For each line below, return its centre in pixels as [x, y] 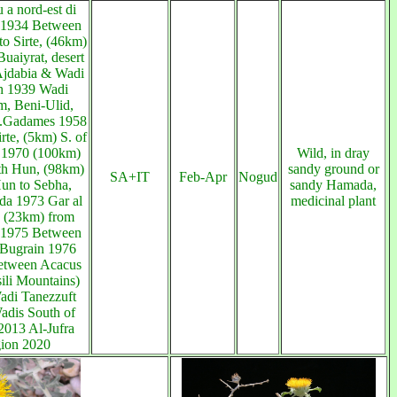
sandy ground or [333, 169]
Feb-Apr [202, 177]
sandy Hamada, [333, 185]
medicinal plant [333, 201]
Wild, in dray [333, 153]
